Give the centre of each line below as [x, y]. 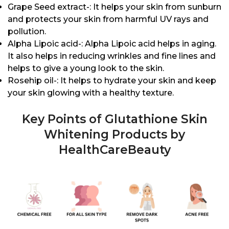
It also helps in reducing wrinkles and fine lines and [112, 56]
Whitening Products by [114, 135]
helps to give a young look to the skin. [86, 68]
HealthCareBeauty [114, 150]
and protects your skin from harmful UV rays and [108, 19]
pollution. [27, 32]
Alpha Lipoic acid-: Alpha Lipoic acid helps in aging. [112, 44]
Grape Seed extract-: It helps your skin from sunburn [114, 7]
